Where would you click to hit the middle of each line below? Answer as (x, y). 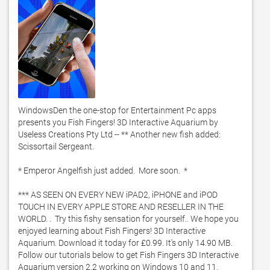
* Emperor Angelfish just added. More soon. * (103, 171)
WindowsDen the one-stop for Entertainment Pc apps (117, 110)
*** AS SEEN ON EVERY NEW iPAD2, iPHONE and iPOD (118, 195)
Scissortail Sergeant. (57, 146)
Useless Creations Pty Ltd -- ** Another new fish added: (119, 134)
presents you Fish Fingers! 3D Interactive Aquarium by (118, 122)
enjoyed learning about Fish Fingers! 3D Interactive (112, 231)
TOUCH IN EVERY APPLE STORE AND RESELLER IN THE (121, 207)
